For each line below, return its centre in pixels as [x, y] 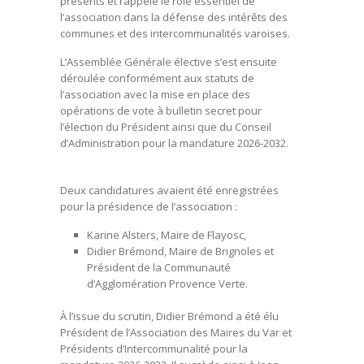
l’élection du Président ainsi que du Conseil [166, 127]
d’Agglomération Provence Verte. [167, 284]
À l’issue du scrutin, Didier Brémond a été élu [169, 316]
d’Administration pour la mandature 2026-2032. [174, 143]
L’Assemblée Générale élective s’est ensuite [169, 62]
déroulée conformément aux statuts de [157, 78]
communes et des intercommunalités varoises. [175, 33]
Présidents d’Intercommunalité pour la [154, 348]
